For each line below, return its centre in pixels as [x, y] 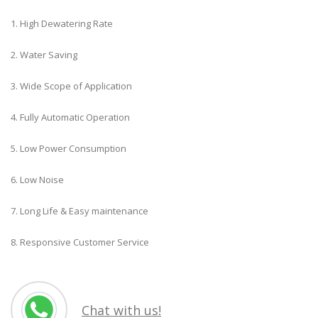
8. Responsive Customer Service [81, 242]
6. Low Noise [38, 180]
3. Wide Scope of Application [72, 86]
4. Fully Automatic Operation [71, 117]
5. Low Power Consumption [68, 148]
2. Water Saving [44, 55]
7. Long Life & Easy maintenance [81, 211]
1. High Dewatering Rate [62, 23]
